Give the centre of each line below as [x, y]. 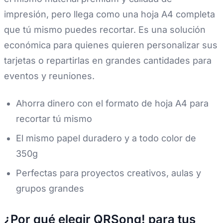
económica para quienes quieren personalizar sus [111, 45]
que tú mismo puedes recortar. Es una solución [105, 30]
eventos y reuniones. [49, 76]
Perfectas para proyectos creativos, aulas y [109, 173]
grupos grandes [50, 189]
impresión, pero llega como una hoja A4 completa [110, 14]
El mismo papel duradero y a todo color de [106, 138]
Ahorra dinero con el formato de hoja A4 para [112, 104]
